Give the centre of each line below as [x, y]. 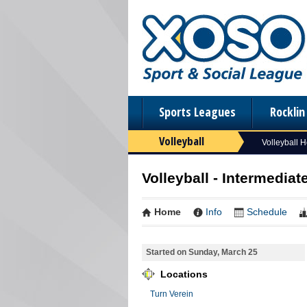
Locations [183, 274]
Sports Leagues [197, 112]
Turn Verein [172, 294]
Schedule [267, 212]
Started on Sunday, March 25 [202, 252]
